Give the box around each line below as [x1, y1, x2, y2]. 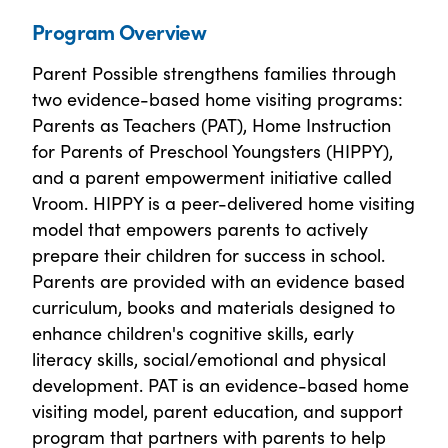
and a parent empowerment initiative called [32, 164, 392, 190]
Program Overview [32, 16, 207, 47]
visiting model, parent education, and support [32, 398, 403, 424]
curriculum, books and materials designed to [32, 294, 395, 320]
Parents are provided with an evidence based [32, 268, 405, 294]
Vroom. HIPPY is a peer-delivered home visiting [32, 190, 415, 216]
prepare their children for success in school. [32, 242, 385, 268]
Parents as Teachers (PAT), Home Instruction [32, 112, 391, 138]
